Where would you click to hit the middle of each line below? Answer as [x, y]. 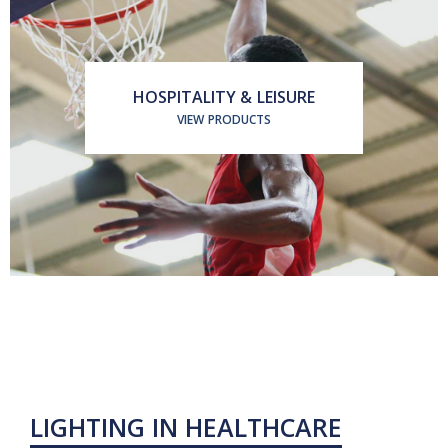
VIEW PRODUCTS [224, 120]
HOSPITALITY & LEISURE [224, 97]
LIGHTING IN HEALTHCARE [186, 426]
